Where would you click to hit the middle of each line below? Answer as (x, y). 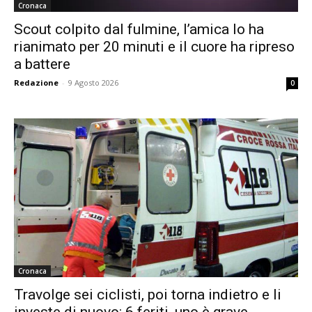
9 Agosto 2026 (93, 83)
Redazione (36, 83)
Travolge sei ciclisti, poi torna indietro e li (148, 295)
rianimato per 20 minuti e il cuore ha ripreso (154, 47)
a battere (42, 64)
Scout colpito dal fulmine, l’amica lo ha (139, 30)
